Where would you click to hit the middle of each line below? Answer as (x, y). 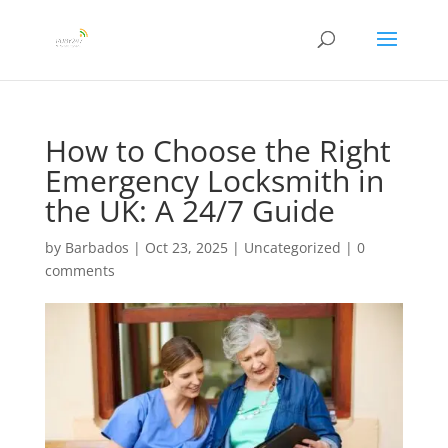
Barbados (96, 247)
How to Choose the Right (217, 150)
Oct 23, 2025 (186, 247)
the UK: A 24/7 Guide (189, 210)
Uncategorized (292, 247)
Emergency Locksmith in (214, 180)
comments (79, 270)
